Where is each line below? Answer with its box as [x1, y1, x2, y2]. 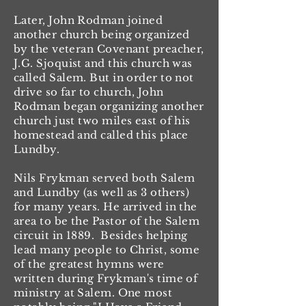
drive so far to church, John [14, 85, 164, 98]
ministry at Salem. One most [14, 286, 173, 299]
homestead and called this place [14, 128, 189, 141]
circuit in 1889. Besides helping [14, 229, 188, 242]
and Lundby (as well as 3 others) [14, 186, 190, 199]
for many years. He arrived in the [14, 200, 197, 213]
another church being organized [14, 28, 190, 41]
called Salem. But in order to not [14, 71, 194, 84]
